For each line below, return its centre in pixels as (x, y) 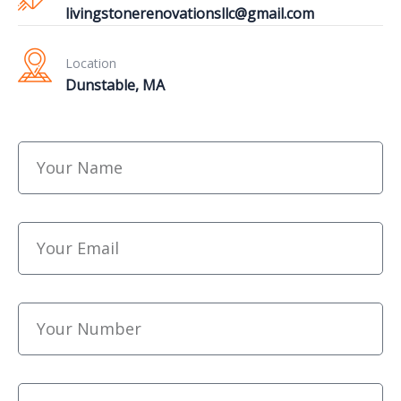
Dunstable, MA (115, 85)
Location (91, 63)
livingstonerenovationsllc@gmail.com (190, 13)
